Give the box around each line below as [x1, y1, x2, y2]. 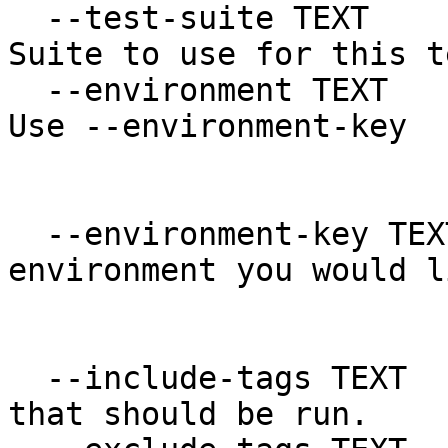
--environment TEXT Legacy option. [8, 72, 46, 108]
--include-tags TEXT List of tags [8, 360, 46, 396]
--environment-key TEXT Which [8, 216, 46, 252]
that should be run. [8, 396, 369, 432]
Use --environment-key [8, 108, 407, 144]
